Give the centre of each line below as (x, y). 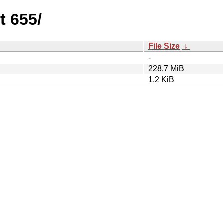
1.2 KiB (161, 79)
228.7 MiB (166, 68)
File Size (164, 46)
